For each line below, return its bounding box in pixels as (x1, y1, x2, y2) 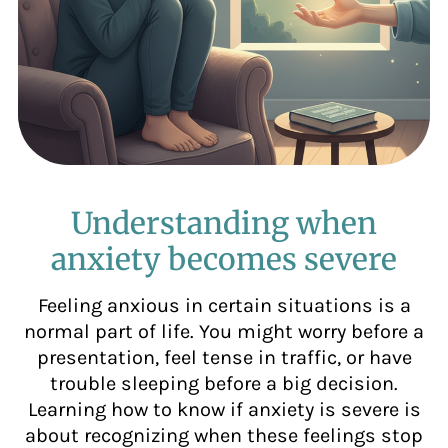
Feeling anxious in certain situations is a (37, 293, 411, 317)
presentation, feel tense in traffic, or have (36, 345, 412, 369)
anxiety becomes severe (51, 239, 397, 278)
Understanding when (71, 203, 377, 242)
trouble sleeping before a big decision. (50, 371, 398, 395)
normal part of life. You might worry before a (24, 319, 424, 343)
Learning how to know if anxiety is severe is (27, 397, 421, 421)
